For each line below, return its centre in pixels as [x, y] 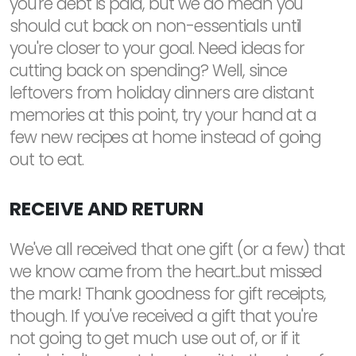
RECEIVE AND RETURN [106, 208]
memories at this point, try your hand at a [163, 114]
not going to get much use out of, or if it [155, 338]
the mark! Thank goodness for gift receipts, [168, 293]
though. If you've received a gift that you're [164, 315]
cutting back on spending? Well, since [148, 70]
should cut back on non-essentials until [156, 25]
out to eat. [46, 159]
